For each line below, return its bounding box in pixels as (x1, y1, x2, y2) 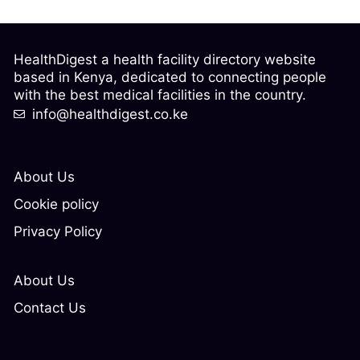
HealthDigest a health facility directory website (14, 51, 316, 67)
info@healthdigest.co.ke (31, 105, 188, 122)
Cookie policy (14, 195, 99, 212)
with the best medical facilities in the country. (14, 86, 314, 103)
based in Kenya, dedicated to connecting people (14, 68, 326, 85)
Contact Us (14, 299, 86, 316)
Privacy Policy (14, 223, 102, 239)
